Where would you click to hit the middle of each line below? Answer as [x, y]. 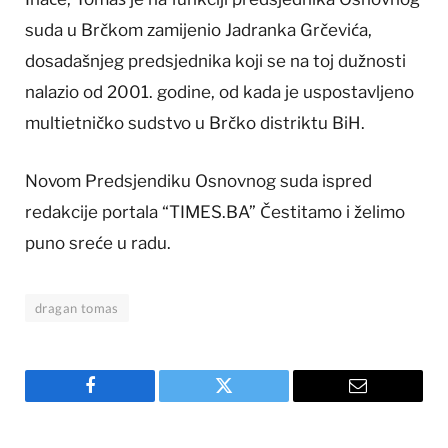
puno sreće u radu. [98, 242]
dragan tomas [77, 307]
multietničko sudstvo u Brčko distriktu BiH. [195, 123]
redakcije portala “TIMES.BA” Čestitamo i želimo [215, 211]
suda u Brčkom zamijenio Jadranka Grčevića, [198, 30]
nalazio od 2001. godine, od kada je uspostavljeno [219, 92]
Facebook [123, 400]
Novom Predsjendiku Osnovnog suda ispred [198, 180]
